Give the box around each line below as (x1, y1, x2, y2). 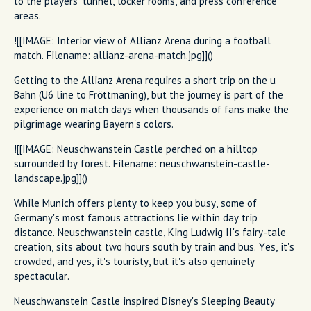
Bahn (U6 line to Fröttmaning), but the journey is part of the (14, 87, 283, 101)
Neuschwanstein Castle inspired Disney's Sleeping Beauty (14, 294, 275, 308)
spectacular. (14, 269, 69, 283)
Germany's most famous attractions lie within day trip (14, 210, 258, 224)
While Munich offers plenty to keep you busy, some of (14, 196, 257, 210)
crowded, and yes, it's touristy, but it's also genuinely (14, 254, 255, 268)
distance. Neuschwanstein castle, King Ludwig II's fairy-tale (14, 225, 286, 239)
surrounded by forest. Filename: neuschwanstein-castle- (14, 156, 270, 170)
